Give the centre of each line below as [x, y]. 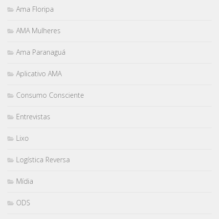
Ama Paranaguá [41, 52]
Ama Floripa [35, 9]
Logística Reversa [43, 160]
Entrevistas [33, 117]
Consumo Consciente [50, 95]
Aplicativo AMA [39, 74]
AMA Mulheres [38, 31]
